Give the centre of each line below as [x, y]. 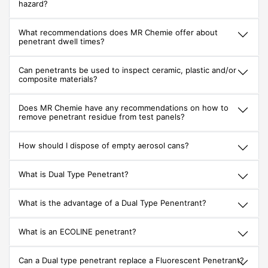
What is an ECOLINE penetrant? [77, 232]
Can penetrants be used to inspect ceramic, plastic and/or [127, 70]
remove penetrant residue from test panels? [102, 117]
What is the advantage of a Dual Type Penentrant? [112, 203]
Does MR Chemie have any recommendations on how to [124, 108]
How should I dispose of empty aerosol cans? [104, 145]
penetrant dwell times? [62, 41]
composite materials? [58, 79]
